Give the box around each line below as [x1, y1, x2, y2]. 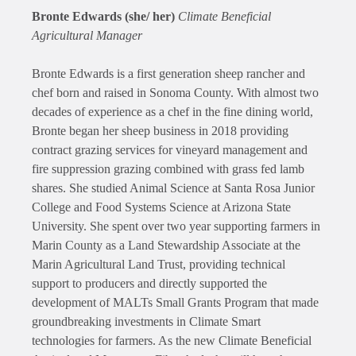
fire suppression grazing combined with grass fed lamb [32, 162, 304, 176]
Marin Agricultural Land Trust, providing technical [32, 257, 285, 272]
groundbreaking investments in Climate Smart [32, 315, 261, 329]
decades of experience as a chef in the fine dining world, [32, 105, 313, 119]
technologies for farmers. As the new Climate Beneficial [32, 334, 311, 348]
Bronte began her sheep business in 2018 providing [32, 124, 288, 138]
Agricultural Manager [32, 29, 142, 43]
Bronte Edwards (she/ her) [32, 10, 178, 24]
